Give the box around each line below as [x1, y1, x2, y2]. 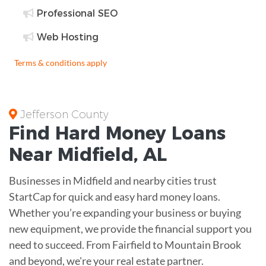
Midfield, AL [58, 143, 167, 166]
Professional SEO [34, 7, 118, 19]
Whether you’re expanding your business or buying [9, 205, 241, 219]
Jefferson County [17, 107, 109, 121]
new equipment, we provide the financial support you [9, 221, 252, 235]
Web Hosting [34, 31, 99, 43]
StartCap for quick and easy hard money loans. [9, 189, 220, 203]
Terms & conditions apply [14, 57, 107, 68]
